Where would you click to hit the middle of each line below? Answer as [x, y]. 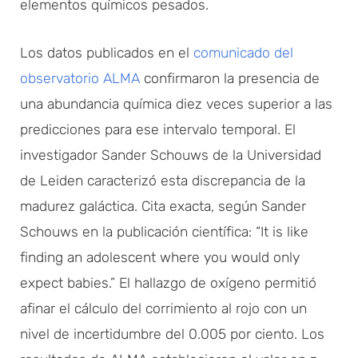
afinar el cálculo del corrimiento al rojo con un [163, 308]
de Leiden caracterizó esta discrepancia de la [163, 180]
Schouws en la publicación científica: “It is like [164, 231]
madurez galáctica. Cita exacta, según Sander [163, 206]
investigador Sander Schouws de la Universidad [171, 155]
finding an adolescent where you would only [160, 257]
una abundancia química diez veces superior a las [176, 103]
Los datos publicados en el [107, 52]
